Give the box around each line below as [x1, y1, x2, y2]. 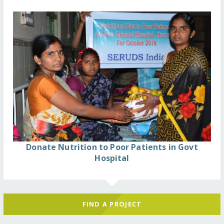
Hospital [94, 152, 129, 163]
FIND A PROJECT [82, 199, 142, 209]
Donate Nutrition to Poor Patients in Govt [26, 141, 198, 152]
